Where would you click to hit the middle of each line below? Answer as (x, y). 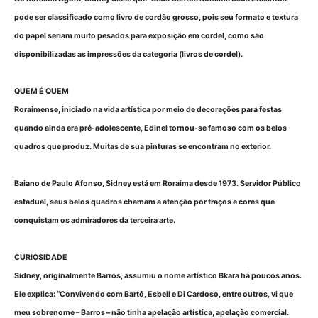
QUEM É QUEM (42, 91)
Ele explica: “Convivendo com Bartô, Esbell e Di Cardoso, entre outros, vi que (154, 294)
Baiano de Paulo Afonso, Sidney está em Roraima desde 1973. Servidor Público (158, 183)
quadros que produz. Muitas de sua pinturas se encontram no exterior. (143, 146)
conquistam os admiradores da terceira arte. (95, 220)
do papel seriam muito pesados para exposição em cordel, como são (139, 35)
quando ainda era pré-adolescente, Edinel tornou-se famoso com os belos (150, 128)
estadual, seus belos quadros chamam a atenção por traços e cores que (144, 202)
